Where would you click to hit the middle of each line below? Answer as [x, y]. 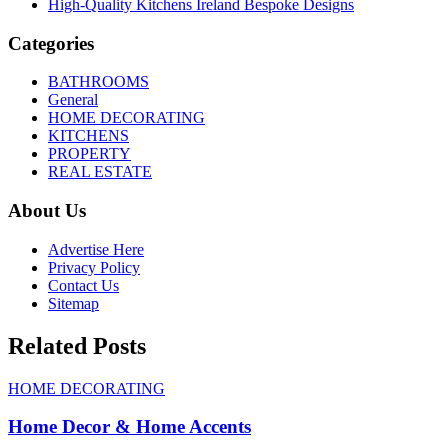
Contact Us [83, 285]
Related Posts [77, 345]
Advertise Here [96, 249]
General [73, 100]
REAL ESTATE [100, 172]
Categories [51, 43]
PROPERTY [89, 154]
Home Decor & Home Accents [129, 427]
